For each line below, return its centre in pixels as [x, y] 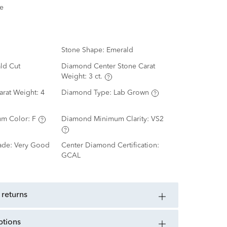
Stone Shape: [84, 50]
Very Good [32, 146]
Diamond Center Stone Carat [108, 67]
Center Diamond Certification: [110, 146]
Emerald [120, 50]
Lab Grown [131, 93]
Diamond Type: [87, 93]
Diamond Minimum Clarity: [106, 119]
